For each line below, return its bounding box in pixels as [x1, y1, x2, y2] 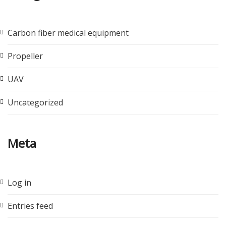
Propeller [8, 50, 43, 62]
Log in [8, 177, 31, 188]
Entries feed [8, 200, 53, 211]
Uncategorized [8, 96, 63, 108]
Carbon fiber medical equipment [8, 27, 129, 38]
